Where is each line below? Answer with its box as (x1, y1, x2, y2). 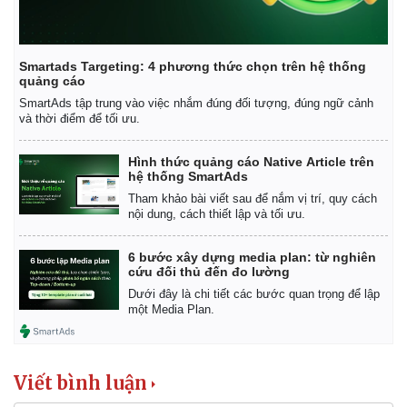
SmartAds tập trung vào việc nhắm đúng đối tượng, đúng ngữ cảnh (19, 96, 373, 111)
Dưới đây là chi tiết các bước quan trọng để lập (128, 287, 380, 302)
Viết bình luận (14, 372, 147, 395)
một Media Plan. (128, 303, 214, 317)
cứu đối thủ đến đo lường (128, 264, 290, 280)
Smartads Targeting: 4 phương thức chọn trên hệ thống (19, 59, 366, 74)
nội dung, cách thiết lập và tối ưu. (128, 207, 305, 222)
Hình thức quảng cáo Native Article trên (128, 154, 374, 170)
